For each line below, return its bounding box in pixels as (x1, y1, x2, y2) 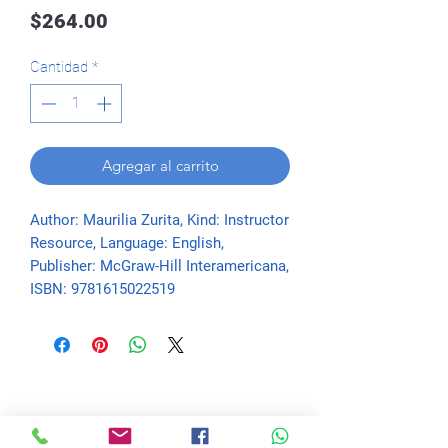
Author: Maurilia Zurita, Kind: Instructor (30, 210, 289, 229)
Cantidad (30, 58, 88, 76)
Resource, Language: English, (30, 233, 224, 252)
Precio (107, 8, 166, 32)
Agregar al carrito (101, 155, 219, 175)
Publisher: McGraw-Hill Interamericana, (30, 256, 289, 275)
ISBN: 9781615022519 (30, 279, 175, 298)
